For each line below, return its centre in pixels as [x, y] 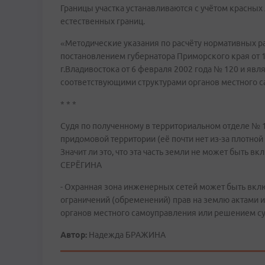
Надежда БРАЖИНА [126, 235]
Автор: [74, 235]
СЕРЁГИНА [81, 165]
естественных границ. [103, 21]
